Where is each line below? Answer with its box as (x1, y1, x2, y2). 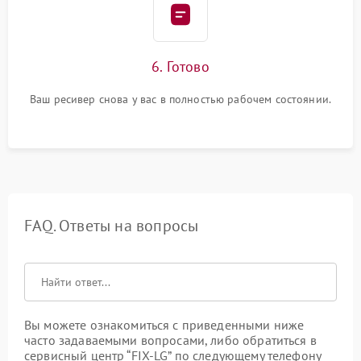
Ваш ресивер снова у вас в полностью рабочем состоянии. (29, 92, 332, 106)
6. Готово (151, 57, 210, 76)
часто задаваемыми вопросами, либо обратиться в (24, 332, 317, 348)
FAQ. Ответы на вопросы (24, 215, 199, 236)
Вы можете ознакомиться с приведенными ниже (24, 317, 305, 333)
